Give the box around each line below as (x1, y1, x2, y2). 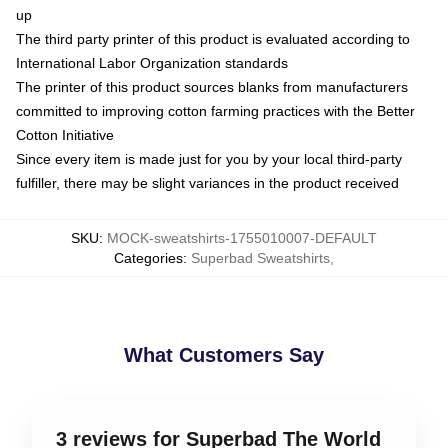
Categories (114, 250, 183, 266)
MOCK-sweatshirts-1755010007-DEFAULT (107, 230, 377, 246)
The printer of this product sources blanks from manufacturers (16, 79, 408, 95)
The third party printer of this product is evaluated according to (16, 31, 410, 47)
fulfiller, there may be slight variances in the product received (16, 175, 399, 191)
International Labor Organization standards (16, 55, 288, 71)
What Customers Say (124, 344, 324, 366)
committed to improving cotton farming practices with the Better (16, 103, 415, 119)
